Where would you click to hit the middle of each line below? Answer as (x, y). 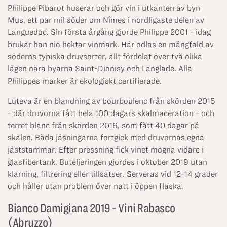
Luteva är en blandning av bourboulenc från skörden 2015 (111, 101)
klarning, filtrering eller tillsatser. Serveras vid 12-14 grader (113, 174)
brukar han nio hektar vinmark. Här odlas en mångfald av (111, 44)
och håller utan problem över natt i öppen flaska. (96, 186)
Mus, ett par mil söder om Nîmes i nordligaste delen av (106, 20)
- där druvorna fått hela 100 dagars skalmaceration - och (111, 113)
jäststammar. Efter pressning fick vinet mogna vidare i (106, 150)
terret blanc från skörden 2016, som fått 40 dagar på (103, 125)
